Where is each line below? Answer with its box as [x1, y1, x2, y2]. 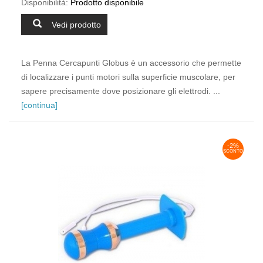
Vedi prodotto [52, 19, 101, 29]
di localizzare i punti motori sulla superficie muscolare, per [21, 72, 235, 82]
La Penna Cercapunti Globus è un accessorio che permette [21, 58, 241, 68]
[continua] [21, 100, 58, 110]
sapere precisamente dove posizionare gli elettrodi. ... [21, 86, 220, 96]
